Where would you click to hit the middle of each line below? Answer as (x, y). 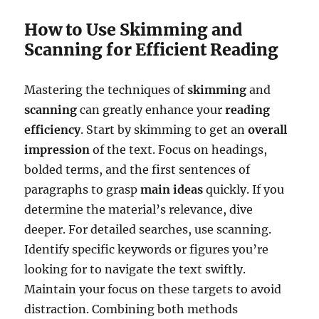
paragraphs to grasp (83, 189)
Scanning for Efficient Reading (152, 49)
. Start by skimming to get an (164, 129)
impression (57, 149)
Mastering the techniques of (106, 89)
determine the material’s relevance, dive (139, 209)
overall (268, 129)
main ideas (172, 189)
